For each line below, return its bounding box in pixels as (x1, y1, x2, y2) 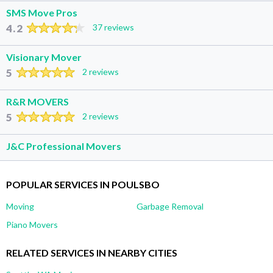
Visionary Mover (6, 51, 82, 63)
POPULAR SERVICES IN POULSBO (6, 178, 160, 190)
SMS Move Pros (6, 6, 77, 18)
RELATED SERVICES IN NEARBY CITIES (6, 246, 177, 258)
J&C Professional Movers (6, 140, 121, 152)
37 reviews (92, 21, 134, 32)
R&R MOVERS (6, 95, 69, 107)
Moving (6, 200, 34, 211)
